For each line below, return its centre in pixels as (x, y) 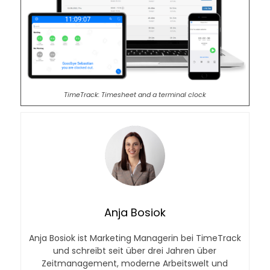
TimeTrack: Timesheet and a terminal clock (135, 94)
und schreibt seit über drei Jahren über (135, 251)
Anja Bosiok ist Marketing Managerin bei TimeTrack (135, 238)
